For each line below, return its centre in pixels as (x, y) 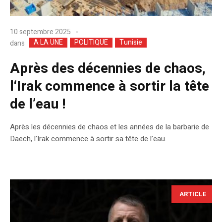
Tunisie (131, 43)
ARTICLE (193, 194)
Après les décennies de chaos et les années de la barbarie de (110, 127)
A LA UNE (48, 43)
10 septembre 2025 (40, 32)
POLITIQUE (91, 43)
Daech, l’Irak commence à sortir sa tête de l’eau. (88, 139)
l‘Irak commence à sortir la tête (110, 87)
